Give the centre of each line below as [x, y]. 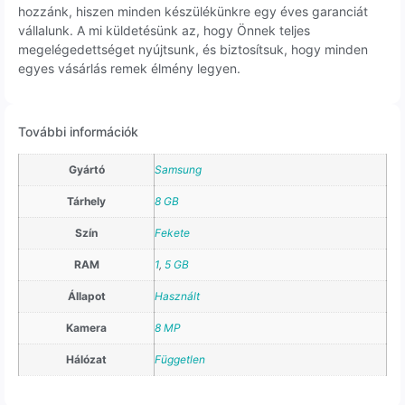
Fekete [172, 233]
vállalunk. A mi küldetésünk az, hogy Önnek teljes [164, 31]
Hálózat [86, 360]
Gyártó [86, 170]
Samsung [178, 170]
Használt [177, 297]
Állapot [86, 297]
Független [180, 360]
